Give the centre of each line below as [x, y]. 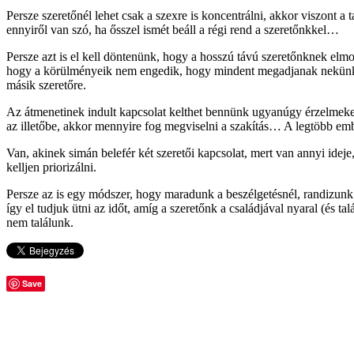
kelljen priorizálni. [51, 167]
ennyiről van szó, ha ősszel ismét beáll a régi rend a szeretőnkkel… [173, 29]
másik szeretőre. [46, 85]
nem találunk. [40, 222]
